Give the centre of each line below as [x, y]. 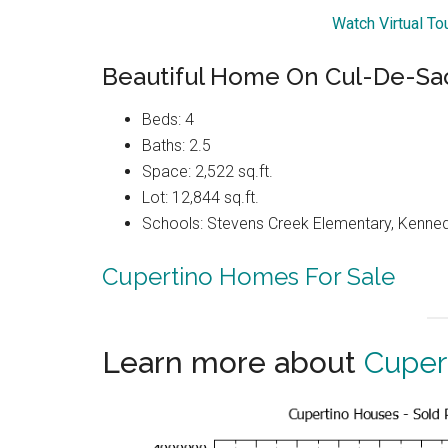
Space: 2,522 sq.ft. [207, 171]
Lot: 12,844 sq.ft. [200, 197]
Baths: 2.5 [176, 145]
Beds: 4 [168, 119]
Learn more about [233, 363]
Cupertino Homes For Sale [248, 276]
